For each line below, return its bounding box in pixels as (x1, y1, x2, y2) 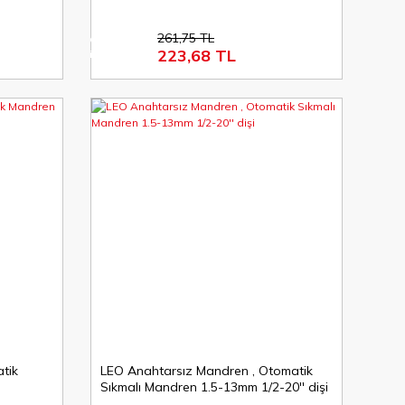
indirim (89, 46, 125, 61)
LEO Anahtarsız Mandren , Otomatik (99, 362, 313, 379)
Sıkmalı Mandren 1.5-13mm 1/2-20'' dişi (99, 378, 328, 395)
